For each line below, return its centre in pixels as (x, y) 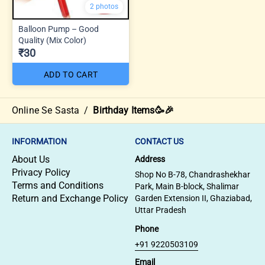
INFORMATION (39, 141)
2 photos (104, 7)
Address (150, 159)
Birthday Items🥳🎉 (133, 110)
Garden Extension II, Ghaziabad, (193, 198)
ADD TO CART (71, 75)
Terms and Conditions (58, 185)
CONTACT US (159, 141)
